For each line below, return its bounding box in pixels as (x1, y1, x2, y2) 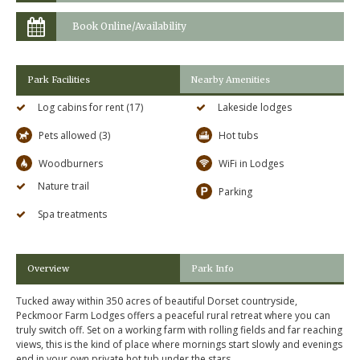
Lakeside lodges (218, 100, 292, 115)
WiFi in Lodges (219, 157, 284, 171)
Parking (219, 185, 252, 199)
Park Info (191, 262, 235, 274)
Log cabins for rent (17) (38, 100, 143, 115)
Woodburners (39, 157, 103, 171)
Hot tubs (219, 129, 258, 143)
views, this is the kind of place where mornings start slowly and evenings (16, 337, 342, 352)
